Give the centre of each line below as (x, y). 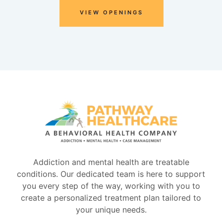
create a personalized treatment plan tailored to (111, 198)
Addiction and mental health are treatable (111, 162)
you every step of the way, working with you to (111, 186)
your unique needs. (111, 210)
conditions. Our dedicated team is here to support (111, 174)
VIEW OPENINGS (111, 13)
